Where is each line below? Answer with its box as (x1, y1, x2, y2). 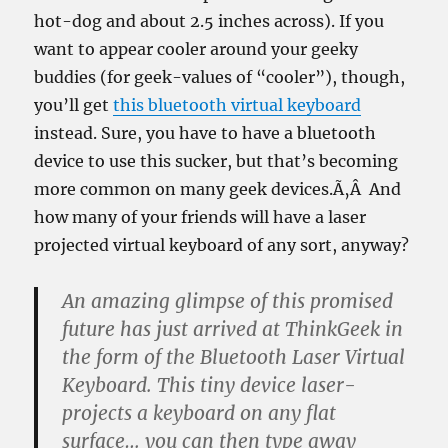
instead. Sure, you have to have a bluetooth (34, 123, 377, 143)
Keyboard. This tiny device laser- (62, 373, 357, 397)
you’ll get (34, 95, 114, 115)
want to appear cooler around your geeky (34, 39, 359, 59)
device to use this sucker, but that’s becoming (34, 151, 399, 171)
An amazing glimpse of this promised (62, 289, 394, 313)
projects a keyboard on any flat (62, 401, 337, 425)
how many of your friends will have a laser (34, 207, 367, 227)
